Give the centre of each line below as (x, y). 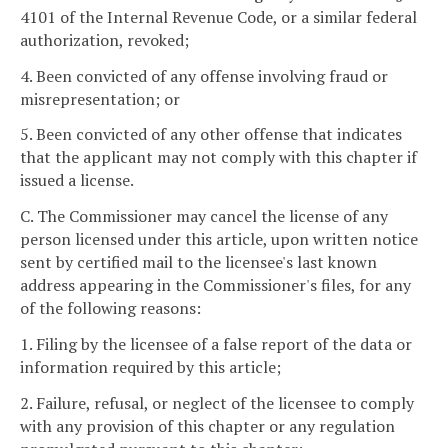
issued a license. (77, 180)
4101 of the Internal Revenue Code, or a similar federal (218, 16)
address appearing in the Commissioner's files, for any (215, 285)
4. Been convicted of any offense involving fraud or (204, 75)
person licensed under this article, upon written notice (219, 239)
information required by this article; (150, 367)
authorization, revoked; (104, 39)
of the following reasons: (110, 308)
